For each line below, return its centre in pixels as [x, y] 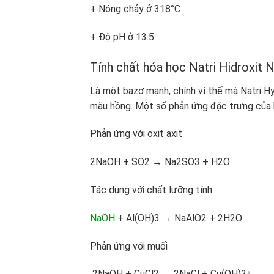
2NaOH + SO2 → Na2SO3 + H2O [161, 162]
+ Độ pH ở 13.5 [123, 37]
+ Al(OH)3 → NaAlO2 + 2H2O [180, 218]
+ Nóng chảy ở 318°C [135, 9]
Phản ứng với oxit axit [136, 134]
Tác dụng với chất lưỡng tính [152, 190]
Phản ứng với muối [129, 246]
